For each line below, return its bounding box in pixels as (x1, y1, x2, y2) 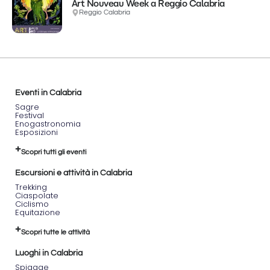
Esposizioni (15, 127, 58, 139)
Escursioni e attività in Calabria (15, 169, 132, 178)
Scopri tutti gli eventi (21, 148, 86, 157)
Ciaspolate (15, 190, 58, 202)
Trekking (15, 181, 47, 193)
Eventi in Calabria (15, 89, 81, 98)
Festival (15, 110, 44, 122)
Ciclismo (15, 198, 49, 210)
